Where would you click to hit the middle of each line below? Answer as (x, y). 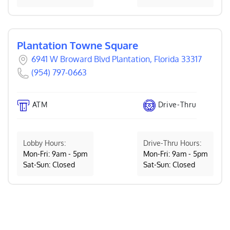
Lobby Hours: (44, 143)
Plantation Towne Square (77, 45)
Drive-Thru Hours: (172, 143)
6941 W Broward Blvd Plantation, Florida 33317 (116, 59)
